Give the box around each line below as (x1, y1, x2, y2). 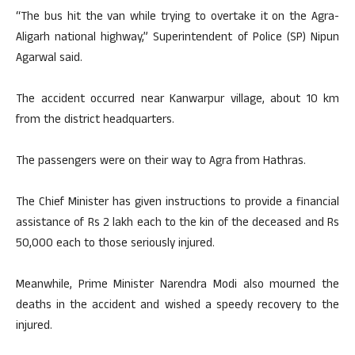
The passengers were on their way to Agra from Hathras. (16, 151, 306, 172)
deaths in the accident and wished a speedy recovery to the (16, 296, 339, 316)
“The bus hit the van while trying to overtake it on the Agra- (16, 7, 339, 28)
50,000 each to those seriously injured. (16, 234, 215, 254)
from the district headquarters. (16, 110, 174, 131)
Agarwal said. (16, 48, 82, 69)
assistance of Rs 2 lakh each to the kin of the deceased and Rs (16, 213, 339, 234)
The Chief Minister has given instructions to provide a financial (16, 193, 339, 213)
